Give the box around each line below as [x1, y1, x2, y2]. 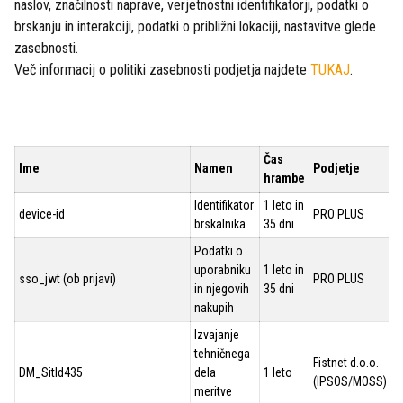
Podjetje [313, 161, 360, 175]
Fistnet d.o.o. [313, 355, 379, 370]
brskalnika [194, 217, 246, 231]
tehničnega [194, 346, 250, 361]
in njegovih [194, 282, 249, 296]
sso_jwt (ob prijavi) [19, 272, 116, 286]
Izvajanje [194, 327, 239, 342]
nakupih [194, 300, 234, 315]
